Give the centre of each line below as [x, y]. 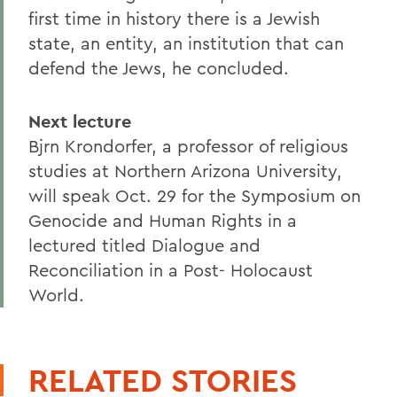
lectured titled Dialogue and [144, 245]
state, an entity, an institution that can [186, 43]
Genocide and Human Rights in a [163, 220]
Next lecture [80, 121]
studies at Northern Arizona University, [185, 171]
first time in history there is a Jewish [174, 18]
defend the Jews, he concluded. [159, 68]
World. [56, 295]
